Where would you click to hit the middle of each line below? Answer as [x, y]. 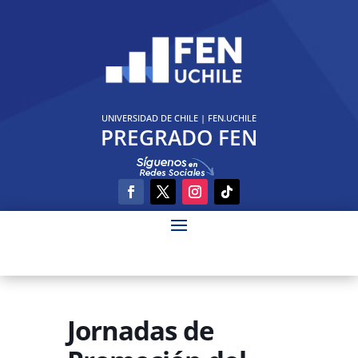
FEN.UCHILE [232, 117]
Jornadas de [141, 330]
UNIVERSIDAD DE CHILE [149, 117]
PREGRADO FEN [179, 137]
